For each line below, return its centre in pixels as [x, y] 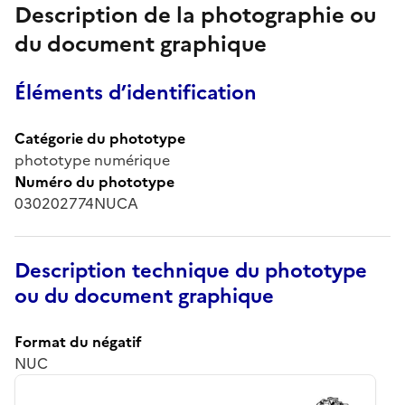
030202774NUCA [76, 203]
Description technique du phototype [191, 270]
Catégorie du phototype [100, 138]
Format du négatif [78, 341]
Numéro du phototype [94, 181]
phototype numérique [92, 160]
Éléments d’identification [136, 92]
